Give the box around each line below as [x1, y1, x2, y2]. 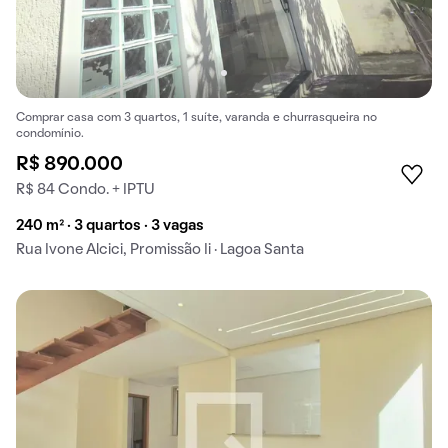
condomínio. [16, 129, 84, 140]
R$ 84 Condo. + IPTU [16, 183, 155, 198]
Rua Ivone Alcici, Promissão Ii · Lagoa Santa [16, 243, 304, 258]
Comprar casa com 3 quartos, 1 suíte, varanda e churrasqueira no [16, 113, 377, 124]
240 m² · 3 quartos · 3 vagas [16, 219, 204, 234]
